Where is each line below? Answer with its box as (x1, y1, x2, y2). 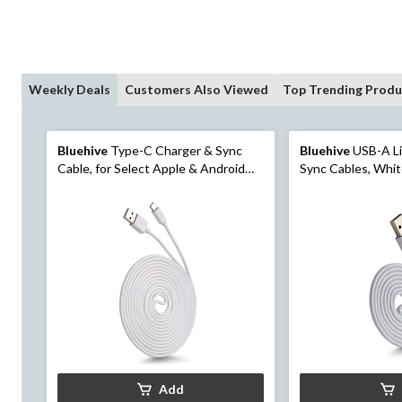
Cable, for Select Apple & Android (57, 161, 245, 177)
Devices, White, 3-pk (57, 179, 173, 195)
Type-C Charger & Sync (108, 143, 242, 159)
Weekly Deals (29, 82, 110, 98)
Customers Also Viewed (125, 82, 268, 98)
